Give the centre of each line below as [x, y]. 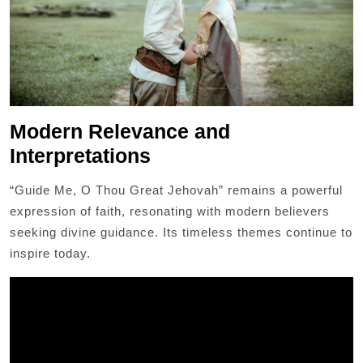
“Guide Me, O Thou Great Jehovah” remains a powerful [176, 190]
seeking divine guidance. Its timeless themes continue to [181, 233]
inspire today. [50, 254]
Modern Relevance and [120, 132]
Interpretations [80, 156]
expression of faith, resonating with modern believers [170, 211]
